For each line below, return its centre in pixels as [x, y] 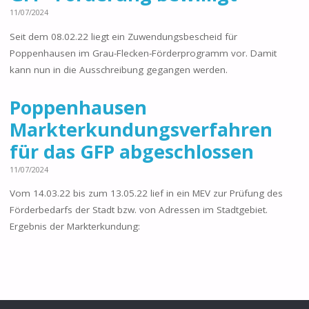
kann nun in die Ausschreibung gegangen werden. [118, 69]
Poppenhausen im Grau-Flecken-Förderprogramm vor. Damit [143, 53]
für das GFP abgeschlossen [131, 151]
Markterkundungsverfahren [141, 129]
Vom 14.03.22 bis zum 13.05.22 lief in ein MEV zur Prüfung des [146, 193]
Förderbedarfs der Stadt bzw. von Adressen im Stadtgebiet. [138, 210]
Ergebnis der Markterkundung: [74, 227]
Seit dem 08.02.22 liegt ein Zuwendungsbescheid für [123, 36]
